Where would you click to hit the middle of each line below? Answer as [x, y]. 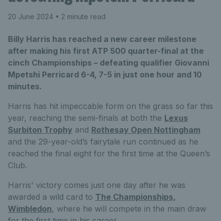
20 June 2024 [31, 17]
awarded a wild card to [52, 197]
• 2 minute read [79, 17]
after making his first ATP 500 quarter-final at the [106, 51]
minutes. [25, 87]
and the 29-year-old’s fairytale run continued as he [103, 142]
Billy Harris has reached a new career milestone [102, 39]
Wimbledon [30, 209]
